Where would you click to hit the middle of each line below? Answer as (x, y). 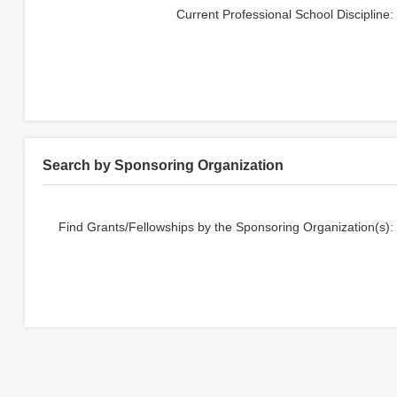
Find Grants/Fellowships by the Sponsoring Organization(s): (226, 227)
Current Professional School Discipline (284, 14)
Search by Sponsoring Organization (163, 165)
